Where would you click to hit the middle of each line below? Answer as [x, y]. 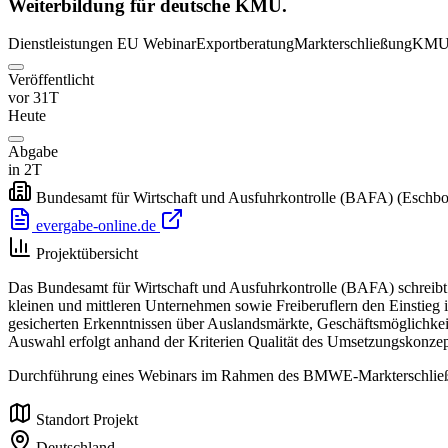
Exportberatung [245, 44]
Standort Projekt [87, 420]
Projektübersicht [87, 254]
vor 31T [33, 98]
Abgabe [33, 152]
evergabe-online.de [96, 226]
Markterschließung [353, 44]
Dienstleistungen [60, 44]
